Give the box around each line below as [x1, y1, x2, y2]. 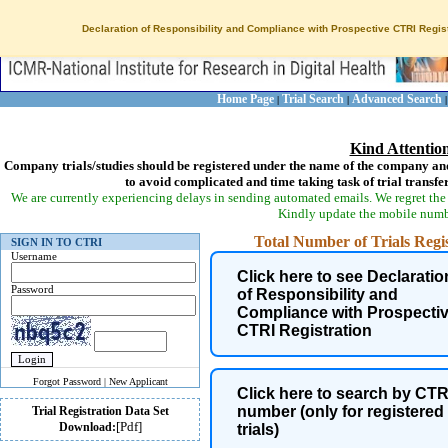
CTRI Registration [237, 321, 372, 339]
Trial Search [282, 91, 344, 106]
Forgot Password [32, 375, 101, 387]
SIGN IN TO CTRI [11, 235, 102, 248]
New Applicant [108, 375, 168, 387]
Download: [58, 419, 116, 434]
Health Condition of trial [35, 419, 169, 435]
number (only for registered [237, 402, 444, 420]
